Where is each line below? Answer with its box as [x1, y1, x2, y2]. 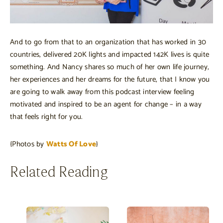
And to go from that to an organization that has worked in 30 [10, 36, 206, 49]
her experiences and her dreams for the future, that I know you [10, 73, 210, 86]
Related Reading [10, 165, 108, 181]
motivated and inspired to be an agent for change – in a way [10, 98, 202, 111]
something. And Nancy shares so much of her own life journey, [10, 61, 209, 74]
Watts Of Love [46, 138, 96, 151]
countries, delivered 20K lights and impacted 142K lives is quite [10, 48, 209, 61]
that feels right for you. [10, 111, 83, 123]
